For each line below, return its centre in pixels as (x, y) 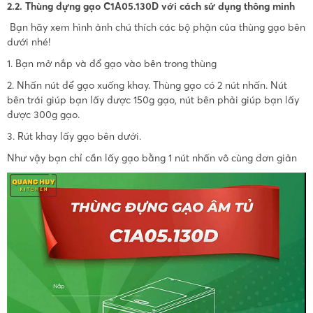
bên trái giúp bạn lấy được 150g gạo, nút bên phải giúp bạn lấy (153, 100)
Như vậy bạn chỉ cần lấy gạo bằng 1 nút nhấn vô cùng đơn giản (152, 158)
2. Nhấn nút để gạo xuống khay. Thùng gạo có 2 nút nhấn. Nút (147, 85)
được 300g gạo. (44, 114)
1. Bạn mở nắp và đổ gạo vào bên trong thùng (111, 63)
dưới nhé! (28, 42)
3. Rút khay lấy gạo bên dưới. (74, 136)
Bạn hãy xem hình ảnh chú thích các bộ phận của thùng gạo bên (156, 27)
